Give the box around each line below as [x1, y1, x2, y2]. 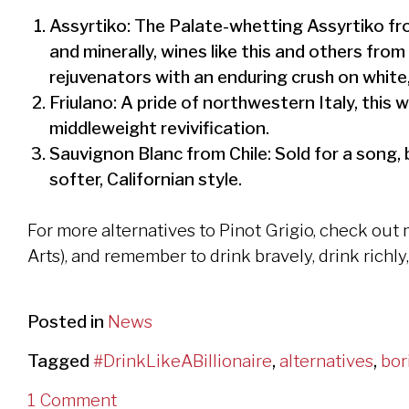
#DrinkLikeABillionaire [93, 350, 272, 372]
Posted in [27, 310, 108, 332]
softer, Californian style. [49, 169, 243, 191]
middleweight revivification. [49, 118, 270, 140]
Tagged [27, 350, 93, 372]
